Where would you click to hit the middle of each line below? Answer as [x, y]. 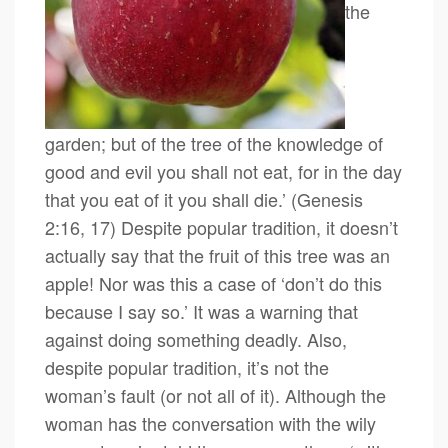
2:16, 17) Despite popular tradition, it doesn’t [221, 227]
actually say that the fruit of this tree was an [217, 255]
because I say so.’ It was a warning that [201, 311]
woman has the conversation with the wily [210, 423]
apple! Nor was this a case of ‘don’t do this [213, 283]
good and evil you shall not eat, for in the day [223, 171]
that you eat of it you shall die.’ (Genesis [204, 199]
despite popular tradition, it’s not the [187, 367]
